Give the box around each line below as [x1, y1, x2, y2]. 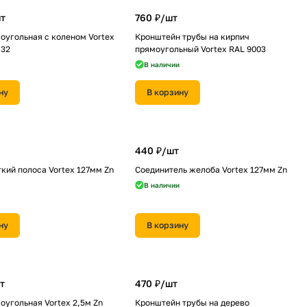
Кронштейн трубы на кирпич [135, 32, 249, 42]
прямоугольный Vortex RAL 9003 [135, 44, 266, 54]
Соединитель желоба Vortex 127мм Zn [135, 164, 287, 175]
